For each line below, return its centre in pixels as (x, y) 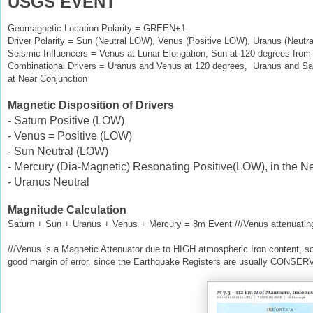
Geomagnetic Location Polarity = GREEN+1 (97, 28)
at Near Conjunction (48, 78)
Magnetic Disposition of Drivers (91, 105)
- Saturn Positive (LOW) (66, 120)
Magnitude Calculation (67, 210)
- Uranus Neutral (49, 182)
